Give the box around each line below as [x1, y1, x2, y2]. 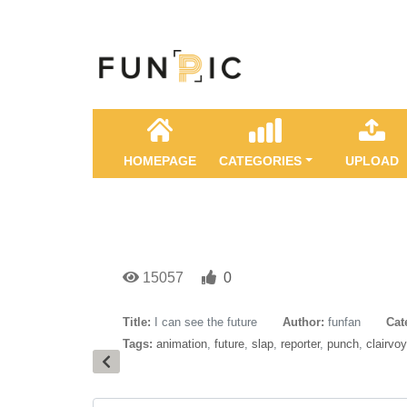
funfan [328, 315, 361, 329]
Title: [123, 315, 151, 329]
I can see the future [154, 315, 257, 329]
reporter [281, 337, 320, 351]
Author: [283, 315, 324, 329]
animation [156, 337, 207, 351]
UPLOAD [344, 154, 399, 168]
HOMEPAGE [123, 154, 196, 168]
